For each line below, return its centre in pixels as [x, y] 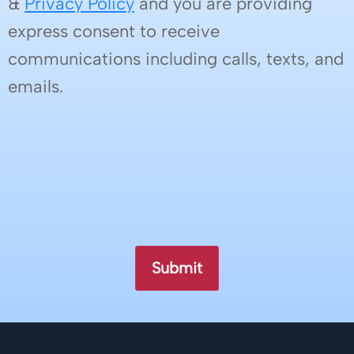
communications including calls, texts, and [176, 58]
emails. [36, 86]
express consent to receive [114, 31]
